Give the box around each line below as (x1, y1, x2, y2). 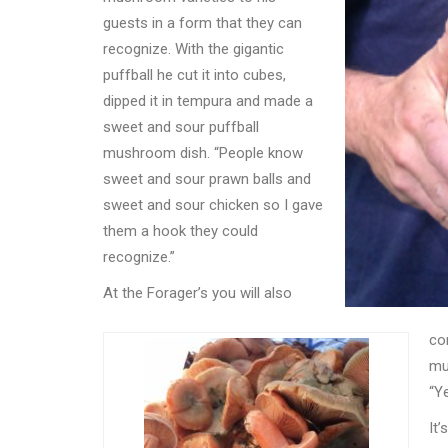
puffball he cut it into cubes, (103, 66, 286, 85)
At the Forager (103, 284, 198, 303)
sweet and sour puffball (103, 118, 259, 137)
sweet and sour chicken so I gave (103, 196, 323, 215)
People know (219, 144, 303, 163)
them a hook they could (103, 222, 258, 241)
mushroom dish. (103, 144, 214, 163)
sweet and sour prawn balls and (103, 170, 311, 189)
